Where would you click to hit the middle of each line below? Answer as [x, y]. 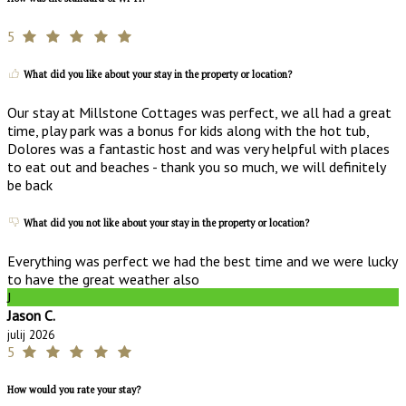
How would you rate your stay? [74, 390]
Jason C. [31, 316]
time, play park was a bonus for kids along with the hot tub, [188, 131]
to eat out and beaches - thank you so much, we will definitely [196, 167]
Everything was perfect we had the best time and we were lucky [202, 261]
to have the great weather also [103, 280]
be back [30, 185]
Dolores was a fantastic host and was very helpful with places [198, 149]
